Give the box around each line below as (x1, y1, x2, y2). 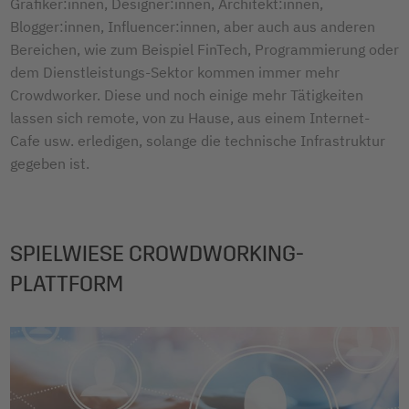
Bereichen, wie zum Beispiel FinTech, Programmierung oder (10, 40, 399, 59)
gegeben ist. (10, 154, 89, 173)
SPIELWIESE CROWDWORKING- (10, 241, 304, 267)
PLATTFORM (10, 271, 123, 298)
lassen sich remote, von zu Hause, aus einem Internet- (10, 109, 370, 128)
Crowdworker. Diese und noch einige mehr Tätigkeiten (10, 86, 363, 105)
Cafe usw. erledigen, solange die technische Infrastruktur (10, 131, 385, 151)
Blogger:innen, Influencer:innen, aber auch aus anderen (10, 17, 375, 37)
